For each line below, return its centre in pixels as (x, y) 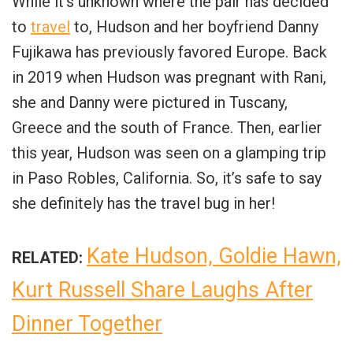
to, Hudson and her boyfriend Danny (194, 26)
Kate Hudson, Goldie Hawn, (214, 256)
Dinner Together (87, 323)
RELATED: (47, 257)
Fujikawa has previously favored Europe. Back (169, 52)
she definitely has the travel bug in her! (143, 203)
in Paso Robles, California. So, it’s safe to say (167, 178)
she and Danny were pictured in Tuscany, (150, 102)
